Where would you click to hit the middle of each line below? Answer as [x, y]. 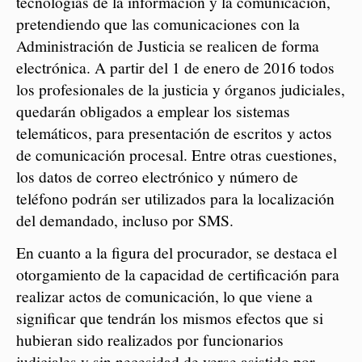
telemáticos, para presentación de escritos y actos [175, 132]
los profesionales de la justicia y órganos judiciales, [181, 88]
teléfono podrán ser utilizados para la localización [176, 198]
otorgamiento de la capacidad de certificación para [178, 274]
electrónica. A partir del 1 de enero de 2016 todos [176, 67]
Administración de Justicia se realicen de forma [168, 45]
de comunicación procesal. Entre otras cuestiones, [177, 154]
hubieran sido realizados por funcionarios [150, 340]
